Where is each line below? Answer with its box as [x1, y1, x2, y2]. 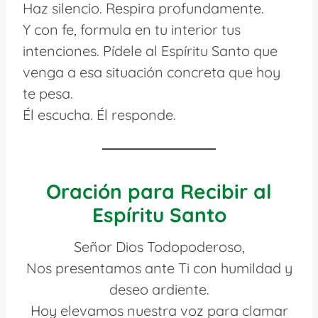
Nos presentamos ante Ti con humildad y [26, 258, 292, 277]
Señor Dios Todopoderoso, [73, 237, 245, 256]
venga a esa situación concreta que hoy [23, 62, 280, 81]
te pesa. [23, 84, 73, 102]
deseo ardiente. [109, 280, 209, 298]
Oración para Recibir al [46, 178, 272, 204]
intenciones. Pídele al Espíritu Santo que [23, 41, 278, 60]
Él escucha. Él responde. [23, 105, 176, 124]
